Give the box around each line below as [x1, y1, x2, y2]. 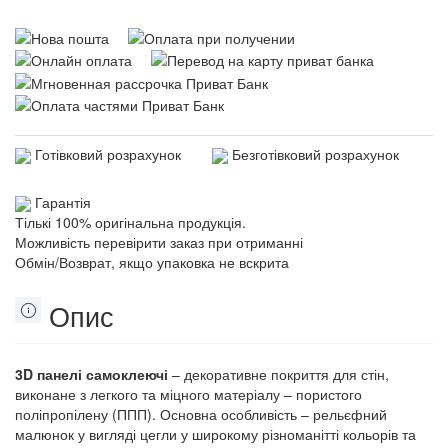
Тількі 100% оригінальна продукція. [15, 212, 246, 233]
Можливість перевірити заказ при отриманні [15, 232, 303, 253]
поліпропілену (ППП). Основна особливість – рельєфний [15, 404, 387, 425]
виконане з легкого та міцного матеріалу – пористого [15, 384, 362, 405]
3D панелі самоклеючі [15, 364, 172, 385]
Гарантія [35, 191, 91, 212]
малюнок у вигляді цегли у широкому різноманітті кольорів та [15, 424, 416, 445]
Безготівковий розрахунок [232, 143, 399, 164]
